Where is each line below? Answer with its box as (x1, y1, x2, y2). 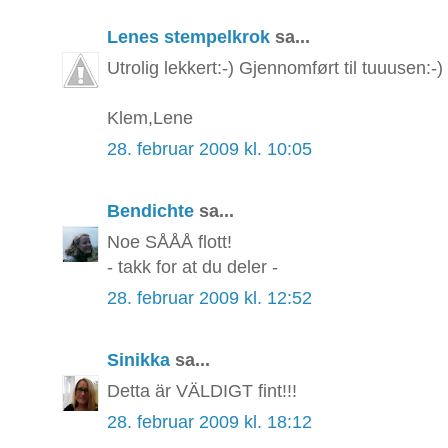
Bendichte (107, 201, 194, 222)
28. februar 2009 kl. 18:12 (107, 412, 312, 433)
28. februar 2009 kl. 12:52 (107, 288, 312, 309)
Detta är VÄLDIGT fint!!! (107, 381, 297, 402)
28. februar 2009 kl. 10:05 (107, 139, 312, 160)
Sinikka (107, 350, 170, 371)
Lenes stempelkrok (107, 27, 270, 48)
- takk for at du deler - (107, 257, 278, 278)
